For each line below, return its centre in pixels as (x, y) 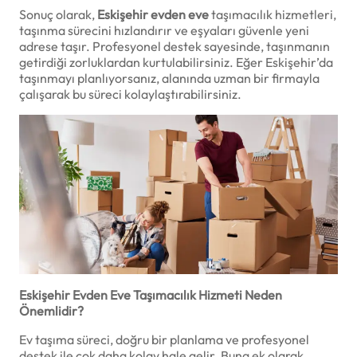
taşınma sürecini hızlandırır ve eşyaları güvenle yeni (164, 30)
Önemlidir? (51, 310)
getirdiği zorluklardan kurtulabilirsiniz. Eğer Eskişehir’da (176, 62)
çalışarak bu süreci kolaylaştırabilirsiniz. (130, 94)
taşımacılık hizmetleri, (273, 14)
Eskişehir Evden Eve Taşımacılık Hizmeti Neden (151, 294)
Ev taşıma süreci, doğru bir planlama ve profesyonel (164, 339)
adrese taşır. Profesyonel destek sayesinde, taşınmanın (175, 46)
